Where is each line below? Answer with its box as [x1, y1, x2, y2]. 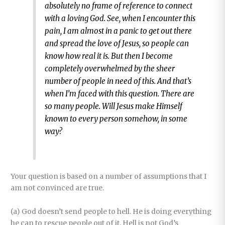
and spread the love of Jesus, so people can [45, 38, 189, 48]
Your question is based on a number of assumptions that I [11, 172, 207, 181]
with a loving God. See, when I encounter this [45, 13, 196, 23]
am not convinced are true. [11, 184, 104, 193]
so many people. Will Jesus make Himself [45, 101, 183, 111]
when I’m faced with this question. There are [45, 88, 195, 98]
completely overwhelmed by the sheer [45, 63, 175, 73]
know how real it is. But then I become [45, 51, 173, 61]
